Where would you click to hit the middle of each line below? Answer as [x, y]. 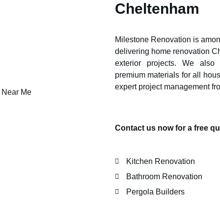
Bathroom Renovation [164, 177]
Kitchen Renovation [160, 161]
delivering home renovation [163, 51]
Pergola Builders [155, 192]
